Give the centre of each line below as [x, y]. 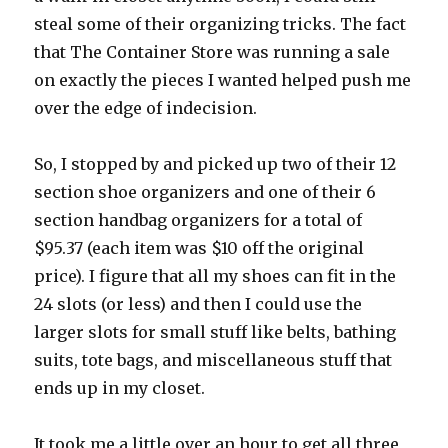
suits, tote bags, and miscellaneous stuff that [213, 360]
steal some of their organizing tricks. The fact [220, 24]
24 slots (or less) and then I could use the [198, 304]
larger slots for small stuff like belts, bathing [215, 332]
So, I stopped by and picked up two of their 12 [215, 164]
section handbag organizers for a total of [198, 220]
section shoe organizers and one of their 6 [205, 192]
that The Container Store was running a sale [212, 52]
